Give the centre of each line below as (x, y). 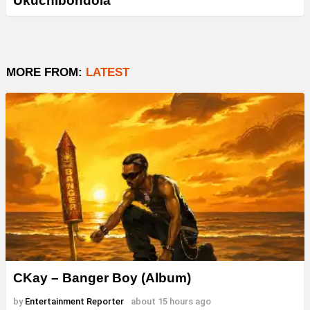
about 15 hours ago (171, 301)
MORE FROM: (46, 72)
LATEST (108, 72)
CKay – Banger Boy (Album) (102, 277)
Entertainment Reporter (74, 301)
